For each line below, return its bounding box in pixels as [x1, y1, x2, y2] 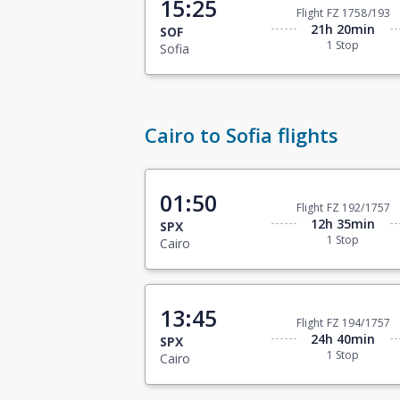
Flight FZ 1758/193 [296, 5, 390, 21]
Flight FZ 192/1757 [296, 200, 390, 216]
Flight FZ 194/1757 [296, 315, 390, 331]
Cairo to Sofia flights [145, 121, 338, 149]
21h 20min [311, 21, 376, 38]
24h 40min [311, 330, 376, 348]
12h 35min [311, 215, 376, 233]
